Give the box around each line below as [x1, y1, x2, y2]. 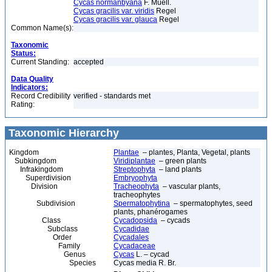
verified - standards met [73, 92, 151, 100]
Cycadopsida [114, 216, 157, 225]
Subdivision [9, 199, 75, 208]
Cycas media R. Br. [114, 259, 176, 267]
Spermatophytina [114, 199, 170, 208]
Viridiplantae [114, 157, 155, 165]
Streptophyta [114, 165, 155, 174]
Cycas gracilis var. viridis [73, 7, 154, 15]
